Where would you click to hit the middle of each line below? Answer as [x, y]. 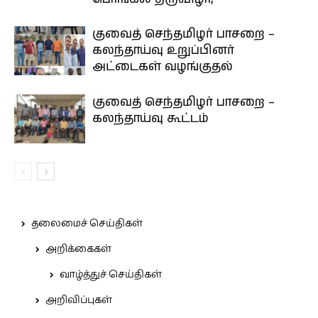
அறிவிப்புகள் [79, 300]
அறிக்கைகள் [78, 249]
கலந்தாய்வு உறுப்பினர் [163, 50]
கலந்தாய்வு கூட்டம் [152, 119]
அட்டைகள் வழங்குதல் [163, 67]
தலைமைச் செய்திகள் [87, 224]
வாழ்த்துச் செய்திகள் [111, 275]
